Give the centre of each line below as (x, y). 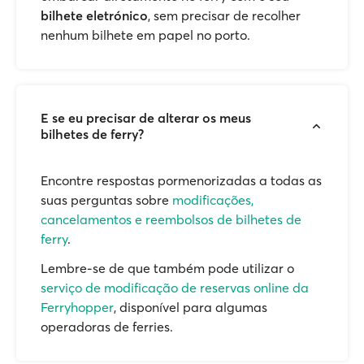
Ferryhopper (77, 307)
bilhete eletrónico (94, 15)
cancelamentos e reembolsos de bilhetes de (171, 219)
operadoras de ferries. (107, 327)
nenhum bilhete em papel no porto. (145, 35)
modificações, (213, 200)
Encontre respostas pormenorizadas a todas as (181, 180)
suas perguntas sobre (106, 200)
